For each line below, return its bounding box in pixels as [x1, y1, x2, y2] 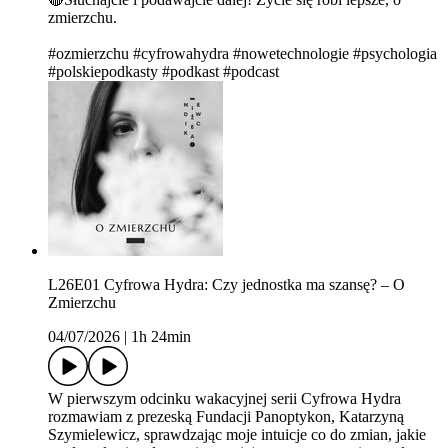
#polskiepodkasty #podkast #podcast [48, 63, 279, 81]
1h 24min [131, 328, 191, 346]
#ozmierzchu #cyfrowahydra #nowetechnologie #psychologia [48, 45, 437, 63]
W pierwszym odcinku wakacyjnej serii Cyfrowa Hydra [48, 390, 401, 408]
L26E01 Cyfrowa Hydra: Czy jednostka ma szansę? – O [48, 276, 405, 294]
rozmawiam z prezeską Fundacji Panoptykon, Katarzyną [48, 408, 404, 426]
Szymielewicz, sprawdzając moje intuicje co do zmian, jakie [48, 426, 426, 444]
